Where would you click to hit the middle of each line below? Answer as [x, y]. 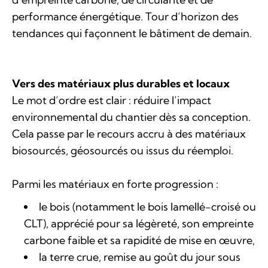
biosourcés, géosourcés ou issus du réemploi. [123, 150]
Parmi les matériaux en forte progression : [115, 184]
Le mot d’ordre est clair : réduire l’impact [112, 100]
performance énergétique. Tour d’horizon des [125, 16]
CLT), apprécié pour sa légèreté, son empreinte [139, 223]
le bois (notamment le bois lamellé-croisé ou [147, 207]
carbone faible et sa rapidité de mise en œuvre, [139, 240]
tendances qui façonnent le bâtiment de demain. [132, 33]
